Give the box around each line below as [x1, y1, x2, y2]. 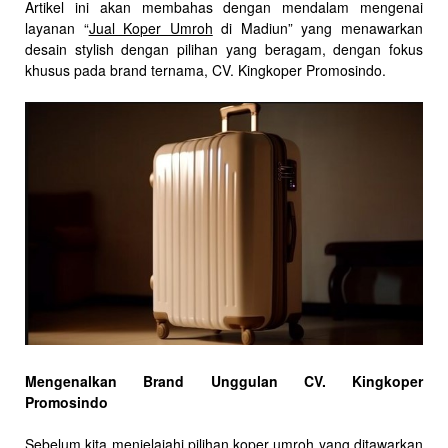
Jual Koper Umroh [88, 18, 213, 38]
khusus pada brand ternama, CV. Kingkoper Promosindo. [25, 60, 386, 80]
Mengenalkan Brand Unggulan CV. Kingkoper [25, 370, 423, 391]
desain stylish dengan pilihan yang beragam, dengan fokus [25, 39, 423, 59]
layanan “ [25, 18, 89, 38]
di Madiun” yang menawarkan [212, 18, 424, 38]
